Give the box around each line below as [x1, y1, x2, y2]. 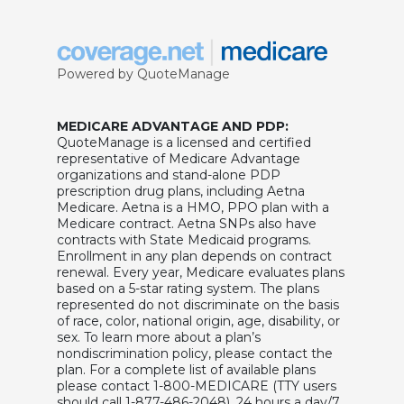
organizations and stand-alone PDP [56, 166, 280, 183]
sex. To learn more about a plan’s [56, 328, 261, 345]
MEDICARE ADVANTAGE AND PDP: [56, 117, 289, 134]
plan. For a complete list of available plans [56, 361, 316, 378]
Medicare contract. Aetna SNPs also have [56, 215, 317, 232]
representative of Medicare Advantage [56, 150, 300, 167]
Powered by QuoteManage [56, 65, 230, 82]
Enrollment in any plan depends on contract [56, 247, 332, 264]
